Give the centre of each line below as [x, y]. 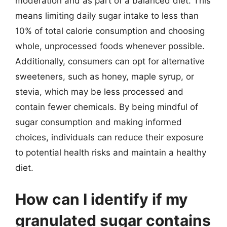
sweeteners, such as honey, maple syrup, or [105, 77]
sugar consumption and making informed [99, 122]
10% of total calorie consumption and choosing [110, 31]
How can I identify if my [102, 199]
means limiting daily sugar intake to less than [107, 16]
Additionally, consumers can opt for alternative [110, 61]
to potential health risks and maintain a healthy [111, 153]
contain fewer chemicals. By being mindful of [107, 107]
